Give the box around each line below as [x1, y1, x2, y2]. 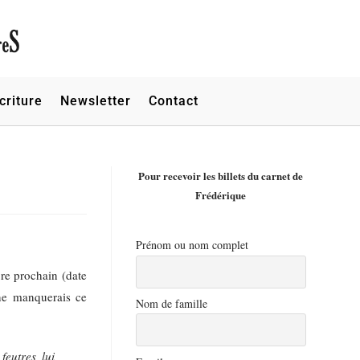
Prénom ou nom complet [135, 237, 248, 253]
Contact [148, 93, 198, 109]
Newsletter [59, 93, 131, 109]
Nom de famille [135, 295, 207, 311]
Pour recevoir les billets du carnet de [138, 168, 304, 184]
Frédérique [195, 187, 247, 203]
